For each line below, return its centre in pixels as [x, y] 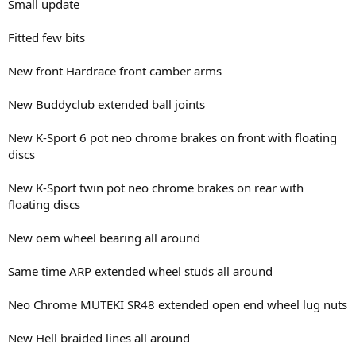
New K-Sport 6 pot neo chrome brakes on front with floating [172, 137]
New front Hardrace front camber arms [115, 70]
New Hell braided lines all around [99, 337]
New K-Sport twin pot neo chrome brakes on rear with [156, 187]
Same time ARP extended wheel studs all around [140, 271]
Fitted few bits [46, 37]
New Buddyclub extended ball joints [106, 104]
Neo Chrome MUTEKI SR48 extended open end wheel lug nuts [178, 304]
